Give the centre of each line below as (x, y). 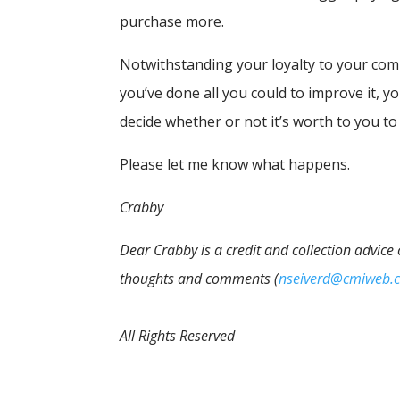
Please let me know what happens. (237, 164)
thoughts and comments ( (200, 279)
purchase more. (174, 21)
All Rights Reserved (178, 336)
